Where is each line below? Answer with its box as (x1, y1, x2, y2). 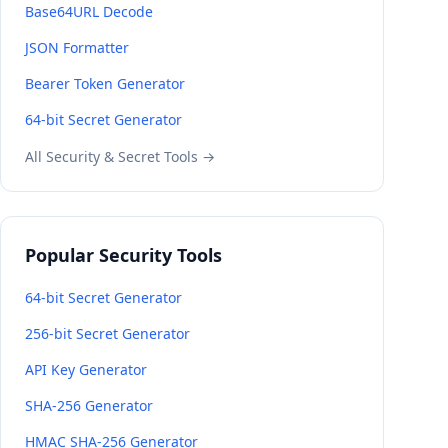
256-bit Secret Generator (25, 324, 190, 343)
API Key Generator (25, 360, 147, 379)
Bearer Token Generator (25, 74, 185, 93)
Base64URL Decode (25, 2, 153, 21)
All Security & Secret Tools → (25, 147, 215, 166)
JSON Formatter (25, 38, 129, 57)
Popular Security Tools (25, 243, 222, 267)
